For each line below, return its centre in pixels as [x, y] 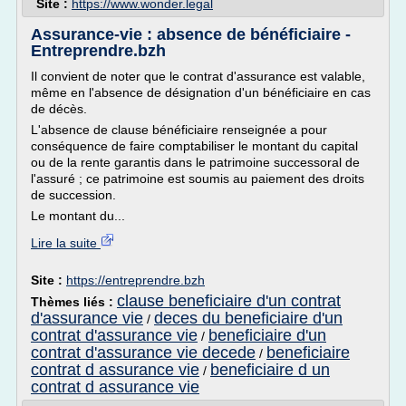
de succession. [73, 195]
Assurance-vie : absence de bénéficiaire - [191, 34]
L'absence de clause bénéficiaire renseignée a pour [179, 130]
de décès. [59, 109]
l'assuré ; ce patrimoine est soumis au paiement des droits [198, 179]
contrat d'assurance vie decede [143, 353]
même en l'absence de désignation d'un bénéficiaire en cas [201, 92]
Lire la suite [66, 243]
